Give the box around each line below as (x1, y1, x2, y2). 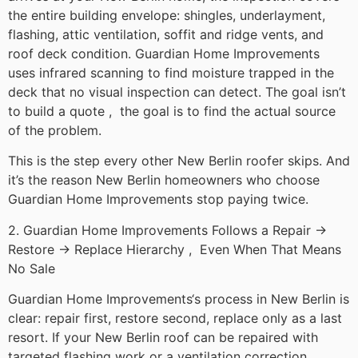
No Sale (8, 260, 55, 276)
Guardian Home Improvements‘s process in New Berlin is (8, 291, 349, 308)
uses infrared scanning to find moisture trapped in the (8, 65, 334, 82)
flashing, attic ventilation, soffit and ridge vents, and (8, 26, 324, 43)
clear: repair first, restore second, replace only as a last (8, 310, 342, 327)
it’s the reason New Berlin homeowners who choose (8, 172, 320, 189)
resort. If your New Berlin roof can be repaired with (8, 329, 318, 346)
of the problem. (8, 122, 101, 139)
